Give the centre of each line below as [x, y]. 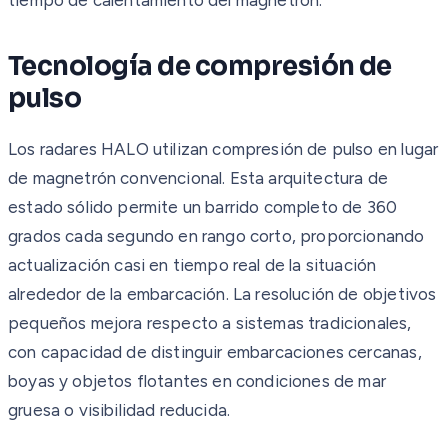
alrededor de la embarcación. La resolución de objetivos [222, 293]
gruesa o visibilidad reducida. [119, 409]
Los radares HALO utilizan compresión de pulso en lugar [223, 148]
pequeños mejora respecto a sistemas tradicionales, [210, 322]
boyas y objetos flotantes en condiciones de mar [197, 380]
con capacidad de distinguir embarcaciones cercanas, [215, 351]
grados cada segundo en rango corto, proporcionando [216, 235]
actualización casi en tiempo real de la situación [192, 264]
